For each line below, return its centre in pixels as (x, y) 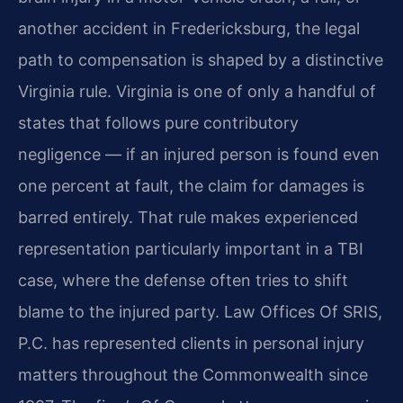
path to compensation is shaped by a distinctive (201, 59)
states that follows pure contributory (158, 122)
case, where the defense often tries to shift (183, 280)
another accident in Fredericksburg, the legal (189, 28)
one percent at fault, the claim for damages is (191, 185)
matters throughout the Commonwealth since (193, 374)
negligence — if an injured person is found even (199, 154)
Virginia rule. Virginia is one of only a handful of (197, 91)
